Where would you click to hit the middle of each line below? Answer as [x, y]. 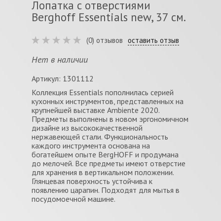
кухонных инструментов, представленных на [108, 101]
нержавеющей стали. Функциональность [100, 137]
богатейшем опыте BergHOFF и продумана [105, 154]
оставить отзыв [153, 40]
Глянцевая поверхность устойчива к [92, 181]
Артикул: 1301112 [63, 78]
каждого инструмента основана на [91, 146]
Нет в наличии [60, 59]
